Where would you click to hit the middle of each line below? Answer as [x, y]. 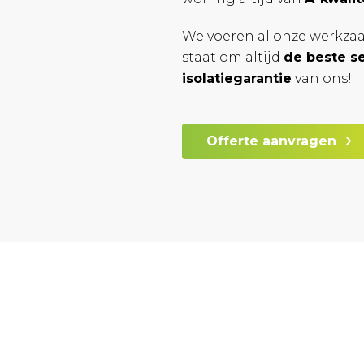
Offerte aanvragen [271, 141]
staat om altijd [233, 57]
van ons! [322, 78]
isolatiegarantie [237, 78]
